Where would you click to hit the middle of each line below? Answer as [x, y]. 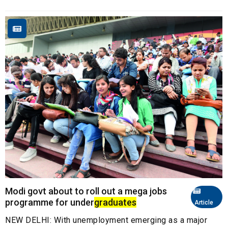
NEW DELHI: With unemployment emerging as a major [106, 220]
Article [203, 203]
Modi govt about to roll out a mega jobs [86, 191]
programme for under [50, 203]
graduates [115, 203]
